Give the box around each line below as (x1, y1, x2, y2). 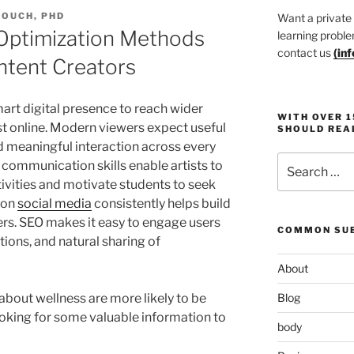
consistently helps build (92, 195, 231, 211)
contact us (277, 46, 333, 60)
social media (17, 195, 92, 211)
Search (276, 153, 314, 168)
